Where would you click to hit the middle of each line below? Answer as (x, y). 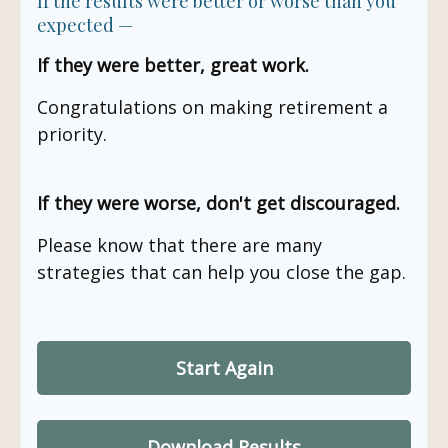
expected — (85, 25)
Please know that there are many (179, 245)
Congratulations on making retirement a (212, 107)
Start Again (224, 368)
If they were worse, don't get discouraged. (218, 203)
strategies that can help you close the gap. (221, 272)
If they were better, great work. (173, 65)
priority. (72, 134)
